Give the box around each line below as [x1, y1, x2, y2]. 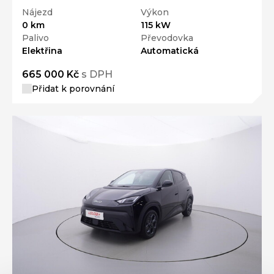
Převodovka [141, 32, 193, 44]
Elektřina [22, 45, 62, 57]
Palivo [22, 32, 49, 44]
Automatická [141, 45, 199, 57]
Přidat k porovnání [32, 83, 114, 95]
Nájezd [22, 7, 53, 18]
